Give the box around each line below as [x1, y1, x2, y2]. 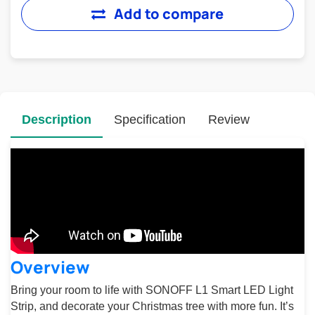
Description [22, 112, 91, 127]
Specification [114, 112, 186, 127]
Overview [11, 255, 90, 278]
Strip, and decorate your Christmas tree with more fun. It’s [11, 300, 294, 312]
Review [208, 112, 250, 127]
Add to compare [114, 4, 224, 23]
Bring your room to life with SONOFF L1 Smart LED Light [11, 284, 293, 296]
